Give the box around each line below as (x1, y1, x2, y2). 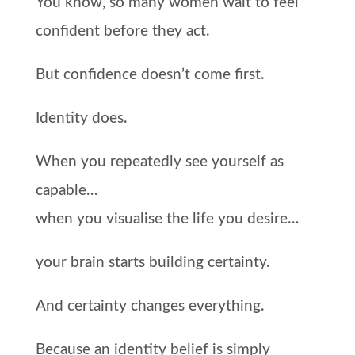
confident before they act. (35, 23, 209, 39)
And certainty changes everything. (35, 298, 264, 314)
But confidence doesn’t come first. (35, 67, 264, 82)
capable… (35, 182, 97, 198)
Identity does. (35, 110, 127, 126)
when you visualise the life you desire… (35, 211, 299, 227)
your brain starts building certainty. (35, 254, 269, 270)
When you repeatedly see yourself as (35, 154, 284, 170)
